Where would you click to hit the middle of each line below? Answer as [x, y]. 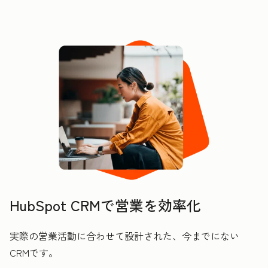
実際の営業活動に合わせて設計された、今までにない [124, 235]
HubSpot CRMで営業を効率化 [105, 205]
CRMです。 [34, 252]
